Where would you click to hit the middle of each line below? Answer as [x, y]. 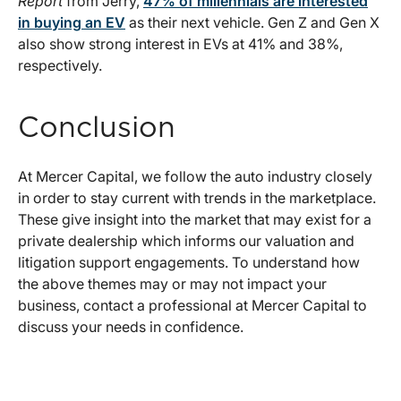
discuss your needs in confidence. [131, 327]
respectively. [60, 66]
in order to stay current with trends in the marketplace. [197, 198]
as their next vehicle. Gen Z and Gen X [252, 23]
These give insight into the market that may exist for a [195, 220]
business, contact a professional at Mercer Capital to [192, 306]
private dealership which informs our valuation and [186, 241]
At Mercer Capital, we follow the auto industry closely [195, 177]
